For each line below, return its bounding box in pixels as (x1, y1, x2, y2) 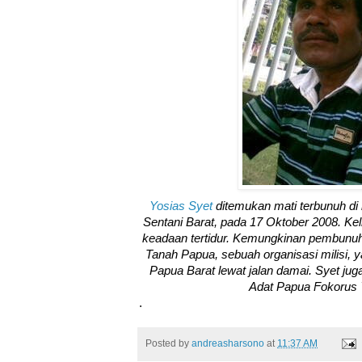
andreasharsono (192, 337, 264, 349)
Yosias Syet (149, 200, 213, 213)
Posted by (145, 337, 192, 349)
